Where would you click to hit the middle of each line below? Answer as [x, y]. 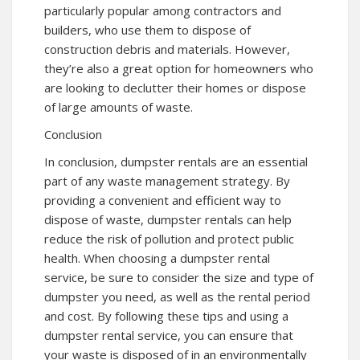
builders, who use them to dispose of [147, 29]
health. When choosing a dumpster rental [157, 258]
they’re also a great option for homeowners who [179, 68]
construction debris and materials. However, [167, 49]
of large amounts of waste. [119, 106]
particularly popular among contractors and [163, 10]
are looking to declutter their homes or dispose [175, 87]
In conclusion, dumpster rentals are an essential [176, 161]
